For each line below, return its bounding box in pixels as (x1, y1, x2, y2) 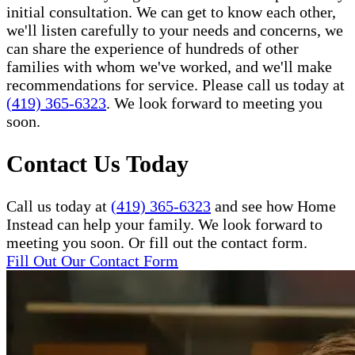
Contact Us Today (6, 151, 189, 177)
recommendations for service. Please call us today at (6, 76, 345, 94)
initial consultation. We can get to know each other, (6, 3, 336, 21)
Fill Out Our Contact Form (6, 252, 178, 270)
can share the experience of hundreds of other (6, 40, 299, 58)
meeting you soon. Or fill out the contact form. (6, 234, 307, 252)
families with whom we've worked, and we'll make (6, 58, 332, 76)
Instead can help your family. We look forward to (6, 216, 323, 234)
